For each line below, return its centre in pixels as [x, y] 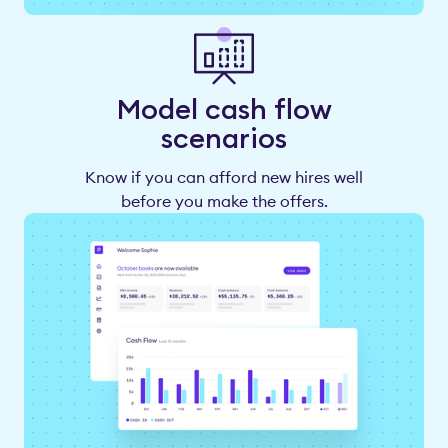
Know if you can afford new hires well [224, 176]
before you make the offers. [224, 200]
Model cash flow [224, 108]
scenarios [224, 137]
